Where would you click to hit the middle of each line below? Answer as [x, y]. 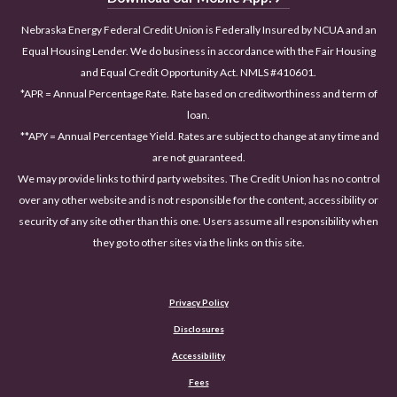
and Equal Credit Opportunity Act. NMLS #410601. [198, 73]
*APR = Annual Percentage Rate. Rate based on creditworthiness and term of [198, 94]
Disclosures [198, 329]
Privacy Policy [198, 303]
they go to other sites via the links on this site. [198, 243]
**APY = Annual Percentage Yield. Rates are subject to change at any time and [198, 136]
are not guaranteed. [198, 158]
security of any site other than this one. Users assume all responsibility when [198, 222]
